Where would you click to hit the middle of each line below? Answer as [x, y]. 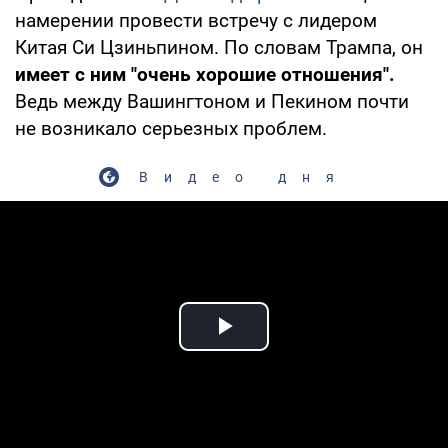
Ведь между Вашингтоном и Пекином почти [212, 101]
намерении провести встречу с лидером [196, 20]
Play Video [296, 349]
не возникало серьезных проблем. [171, 128]
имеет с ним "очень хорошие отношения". [205, 74]
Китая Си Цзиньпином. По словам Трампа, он [219, 47]
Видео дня [244, 176]
